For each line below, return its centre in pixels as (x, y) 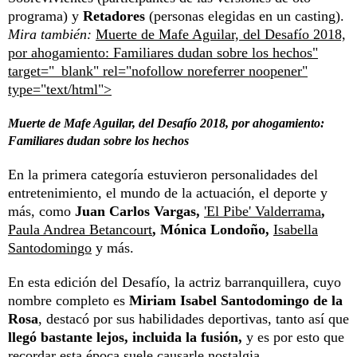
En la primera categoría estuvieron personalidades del (163, 174)
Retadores (116, 16)
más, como (41, 211)
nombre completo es (69, 300)
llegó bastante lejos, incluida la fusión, (125, 337)
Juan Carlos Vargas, (139, 211)
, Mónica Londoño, (213, 229)
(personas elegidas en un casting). (247, 16)
